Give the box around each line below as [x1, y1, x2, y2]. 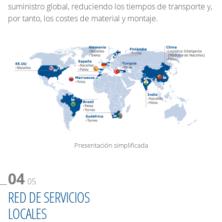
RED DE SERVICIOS [8, 187, 90, 207]
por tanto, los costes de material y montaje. [8, 12, 158, 24]
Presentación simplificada [74, 141, 148, 150]
